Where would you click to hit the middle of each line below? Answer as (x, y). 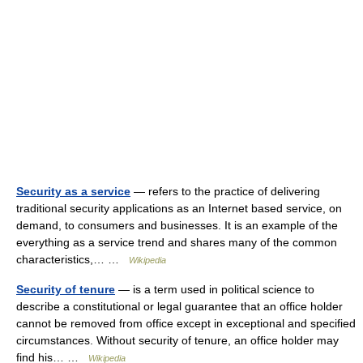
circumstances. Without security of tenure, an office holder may (177, 340)
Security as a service (73, 191)
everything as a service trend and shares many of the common (177, 242)
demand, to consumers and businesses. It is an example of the (177, 225)
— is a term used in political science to (215, 289)
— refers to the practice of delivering (225, 191)
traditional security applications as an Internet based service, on (179, 208)
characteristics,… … (73, 259)
